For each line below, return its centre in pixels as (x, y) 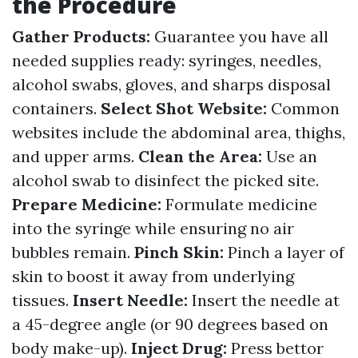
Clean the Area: (202, 156)
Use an (292, 156)
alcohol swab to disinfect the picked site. (165, 180)
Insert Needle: (132, 300)
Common (305, 108)
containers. (56, 108)
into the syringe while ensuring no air (153, 228)
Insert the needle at (266, 300)
